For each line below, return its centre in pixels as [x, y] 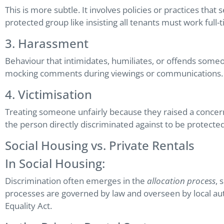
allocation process [181, 181]
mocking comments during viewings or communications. [114, 73]
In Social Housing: [55, 163]
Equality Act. [28, 206]
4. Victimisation [48, 94]
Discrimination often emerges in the [76, 181]
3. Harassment [47, 43]
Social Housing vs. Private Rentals [100, 145]
